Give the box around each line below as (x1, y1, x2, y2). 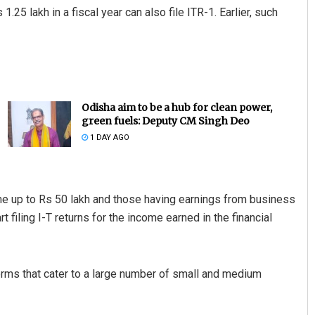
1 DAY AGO (87, 133, 129, 143)
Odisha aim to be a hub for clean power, (81, 101, 272, 115)
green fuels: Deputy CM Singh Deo (81, 115, 250, 128)
